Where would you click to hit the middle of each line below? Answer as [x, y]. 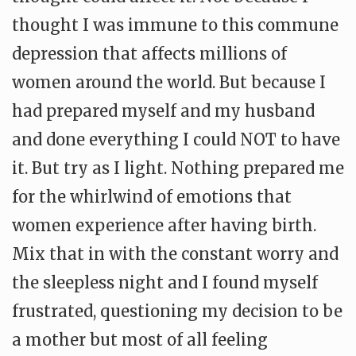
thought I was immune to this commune [175, 25]
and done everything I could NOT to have [176, 139]
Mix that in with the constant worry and [175, 254]
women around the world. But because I [169, 82]
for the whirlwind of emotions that [152, 197]
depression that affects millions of [149, 54]
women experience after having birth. [164, 225]
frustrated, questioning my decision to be [177, 311]
